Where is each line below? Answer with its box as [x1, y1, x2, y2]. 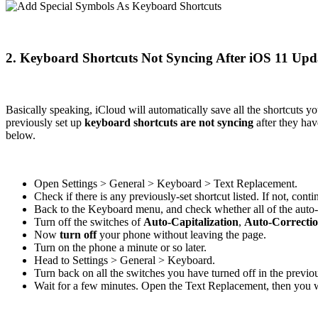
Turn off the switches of [34, 215, 143, 228]
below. [6, 128, 35, 141]
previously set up [6, 116, 84, 128]
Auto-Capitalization [143, 215, 238, 228]
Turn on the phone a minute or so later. [34, 241, 207, 253]
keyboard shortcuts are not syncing [84, 116, 253, 128]
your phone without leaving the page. [97, 228, 266, 241]
